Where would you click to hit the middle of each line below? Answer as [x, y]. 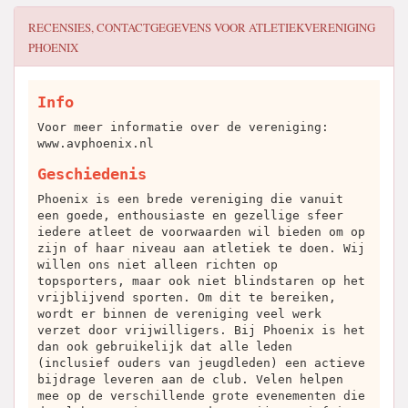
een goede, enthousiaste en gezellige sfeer [190, 215]
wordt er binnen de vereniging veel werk [179, 314]
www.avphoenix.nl [96, 143]
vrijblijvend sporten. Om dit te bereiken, [187, 297]
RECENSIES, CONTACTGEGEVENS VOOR [138, 27]
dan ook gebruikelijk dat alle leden [165, 347]
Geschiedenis [92, 174]
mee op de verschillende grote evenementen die [201, 396]
